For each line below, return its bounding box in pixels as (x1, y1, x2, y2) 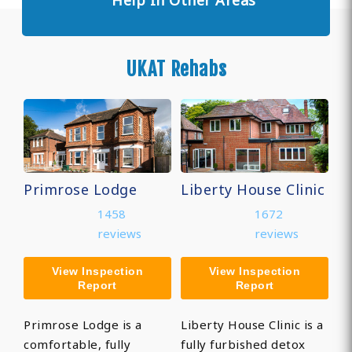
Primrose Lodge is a (24, 317, 142, 333)
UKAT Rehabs (125, 57, 227, 82)
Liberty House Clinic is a (181, 317, 324, 333)
